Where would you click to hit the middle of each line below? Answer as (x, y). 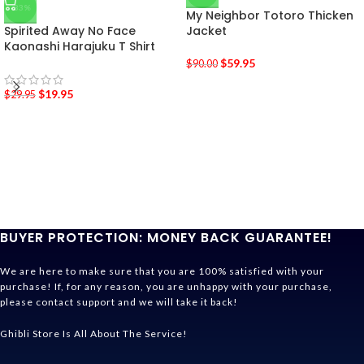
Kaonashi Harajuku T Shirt (80, 46)
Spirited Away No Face (70, 31)
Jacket (206, 31)
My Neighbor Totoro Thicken (270, 15)
